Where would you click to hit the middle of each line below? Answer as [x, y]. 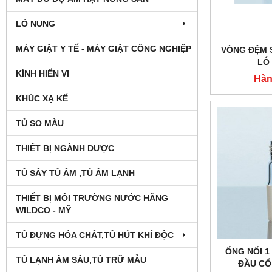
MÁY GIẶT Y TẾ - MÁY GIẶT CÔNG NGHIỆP [104, 48]
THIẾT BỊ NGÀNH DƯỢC [65, 148]
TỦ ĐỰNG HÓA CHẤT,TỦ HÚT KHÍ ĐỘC [95, 235]
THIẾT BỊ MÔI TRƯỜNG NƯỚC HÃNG [92, 198]
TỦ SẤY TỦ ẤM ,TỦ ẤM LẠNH [75, 173]
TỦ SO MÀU [40, 123]
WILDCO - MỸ [43, 210]
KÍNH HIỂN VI [42, 73]
